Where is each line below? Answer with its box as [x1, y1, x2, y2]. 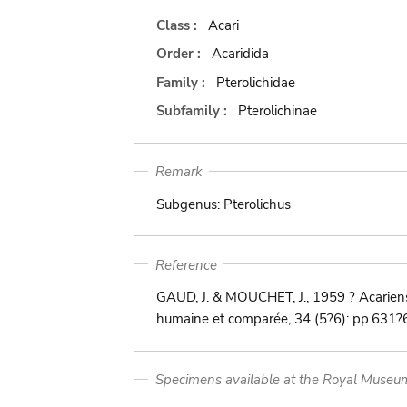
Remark [154, 162, 203, 181]
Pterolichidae [215, 73, 295, 92]
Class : [156, 15, 201, 35]
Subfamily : [156, 102, 231, 120]
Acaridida [211, 45, 269, 63]
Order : [156, 45, 204, 63]
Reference [154, 255, 217, 273]
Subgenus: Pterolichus [156, 194, 291, 213]
